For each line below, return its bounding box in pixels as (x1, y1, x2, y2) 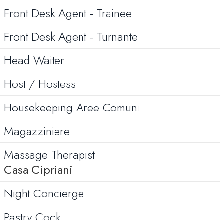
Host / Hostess (4, 75, 76, 92)
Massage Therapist (4, 146, 95, 163)
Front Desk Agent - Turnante (4, 28, 137, 45)
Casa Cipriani (4, 161, 73, 178)
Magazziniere (4, 122, 70, 139)
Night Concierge (4, 185, 84, 202)
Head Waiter (4, 52, 64, 69)
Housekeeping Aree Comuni (4, 99, 139, 116)
